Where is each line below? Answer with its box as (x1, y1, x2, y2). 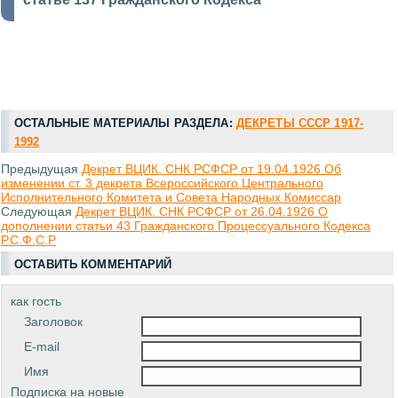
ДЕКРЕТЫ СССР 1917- (235, 116, 364, 131)
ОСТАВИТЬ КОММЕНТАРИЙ (14, 258, 172, 272)
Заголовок (24, 314, 83, 330)
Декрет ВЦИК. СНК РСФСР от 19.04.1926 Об (82, 162, 341, 177)
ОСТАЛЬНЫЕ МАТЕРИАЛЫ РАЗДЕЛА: (14, 116, 236, 131)
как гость (11, 294, 61, 309)
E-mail (24, 339, 60, 354)
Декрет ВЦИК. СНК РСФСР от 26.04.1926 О (76, 204, 328, 219)
